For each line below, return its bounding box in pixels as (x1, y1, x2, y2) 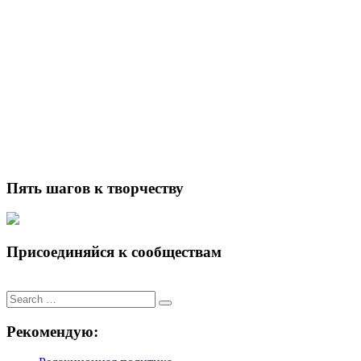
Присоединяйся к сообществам (6, 243, 222, 261)
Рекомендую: (6, 322, 98, 340)
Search (6, 289, 40, 304)
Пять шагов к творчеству (6, 179, 184, 197)
